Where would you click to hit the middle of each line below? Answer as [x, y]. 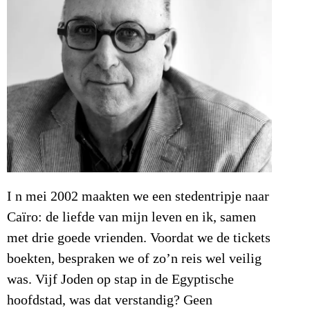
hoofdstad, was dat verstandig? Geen [110, 300]
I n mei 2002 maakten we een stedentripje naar [138, 196]
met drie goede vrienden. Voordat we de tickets [139, 238]
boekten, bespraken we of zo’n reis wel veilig [134, 258]
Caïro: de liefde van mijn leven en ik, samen [131, 217]
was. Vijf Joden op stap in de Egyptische [120, 279]
